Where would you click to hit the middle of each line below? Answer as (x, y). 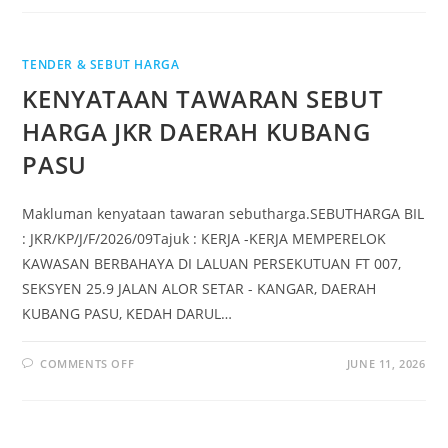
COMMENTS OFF (87, 363)
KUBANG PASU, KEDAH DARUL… (127, 313)
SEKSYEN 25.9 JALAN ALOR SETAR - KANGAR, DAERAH (199, 288)
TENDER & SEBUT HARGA (101, 64)
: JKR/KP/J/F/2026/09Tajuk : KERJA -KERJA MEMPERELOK (204, 238)
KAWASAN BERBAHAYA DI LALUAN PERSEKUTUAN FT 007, (212, 263)
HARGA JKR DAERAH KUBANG (196, 131)
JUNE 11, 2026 (386, 363)
